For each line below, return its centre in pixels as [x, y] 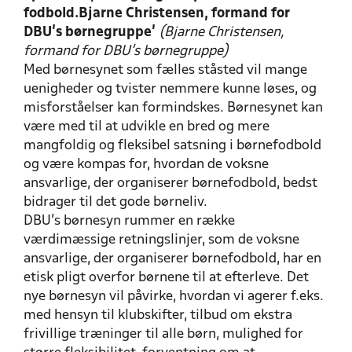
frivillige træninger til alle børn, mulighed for [163, 334]
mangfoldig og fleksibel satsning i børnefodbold [172, 145]
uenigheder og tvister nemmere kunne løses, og [170, 89]
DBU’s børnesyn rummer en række [129, 221]
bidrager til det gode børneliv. [115, 202]
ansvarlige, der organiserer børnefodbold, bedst [170, 183]
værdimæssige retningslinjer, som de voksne [161, 240]
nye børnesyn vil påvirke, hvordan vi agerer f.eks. [174, 296]
